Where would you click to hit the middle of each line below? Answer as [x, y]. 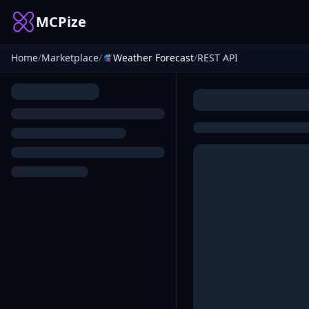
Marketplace [70, 58]
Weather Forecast [153, 58]
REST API [218, 58]
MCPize [61, 22]
